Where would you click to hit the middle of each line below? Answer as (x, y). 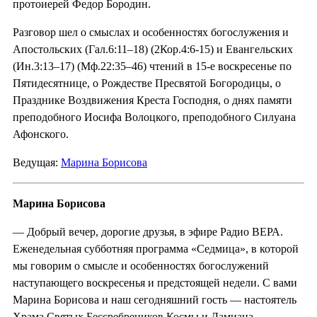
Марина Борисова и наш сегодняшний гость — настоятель (155, 299)
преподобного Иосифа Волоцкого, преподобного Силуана (154, 117)
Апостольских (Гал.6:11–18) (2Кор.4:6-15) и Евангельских (153, 49)
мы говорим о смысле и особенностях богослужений (141, 265)
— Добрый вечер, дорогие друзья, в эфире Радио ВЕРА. (148, 231)
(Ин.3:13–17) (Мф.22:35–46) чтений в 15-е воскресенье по (152, 66)
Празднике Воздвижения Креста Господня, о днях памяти (152, 100)
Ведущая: (37, 162)
